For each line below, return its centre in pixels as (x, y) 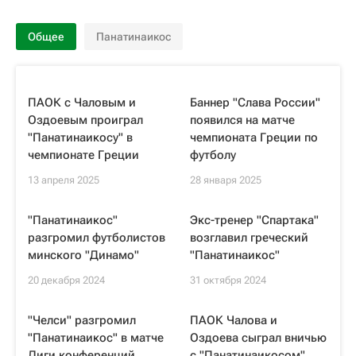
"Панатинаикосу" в (80, 137)
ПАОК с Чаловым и (82, 103)
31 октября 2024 (228, 280)
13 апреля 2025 (64, 180)
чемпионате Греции (83, 155)
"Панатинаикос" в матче (96, 338)
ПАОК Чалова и (234, 320)
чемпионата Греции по (254, 137)
